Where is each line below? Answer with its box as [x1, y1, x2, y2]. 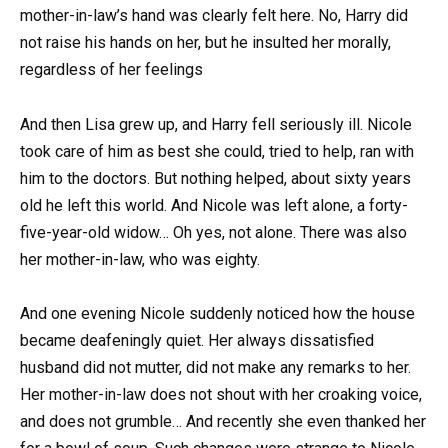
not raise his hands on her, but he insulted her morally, [20, 33, 391, 53]
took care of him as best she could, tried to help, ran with [20, 141, 414, 161]
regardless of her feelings [20, 60, 203, 80]
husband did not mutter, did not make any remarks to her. [20, 357, 411, 377]
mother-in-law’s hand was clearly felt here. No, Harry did [20, 6, 408, 26]
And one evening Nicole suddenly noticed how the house [20, 303, 415, 323]
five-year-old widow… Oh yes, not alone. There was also [20, 222, 407, 242]
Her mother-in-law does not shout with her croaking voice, [20, 384, 422, 404]
